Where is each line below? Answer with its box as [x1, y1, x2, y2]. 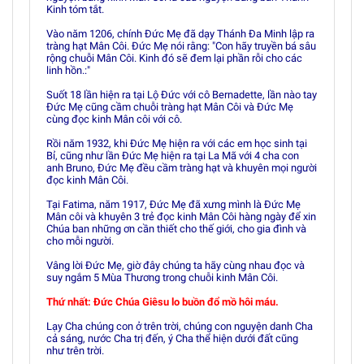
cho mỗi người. [46, 235, 114, 247]
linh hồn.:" [46, 64, 90, 76]
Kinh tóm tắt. [46, 3, 104, 15]
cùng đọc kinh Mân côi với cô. [46, 113, 182, 125]
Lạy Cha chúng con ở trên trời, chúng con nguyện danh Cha [46, 320, 313, 332]
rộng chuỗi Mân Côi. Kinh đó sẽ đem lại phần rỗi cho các [46, 52, 302, 64]
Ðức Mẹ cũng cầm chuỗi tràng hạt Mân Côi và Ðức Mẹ [46, 101, 293, 113]
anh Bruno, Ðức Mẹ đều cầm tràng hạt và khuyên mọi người [46, 162, 317, 174]
